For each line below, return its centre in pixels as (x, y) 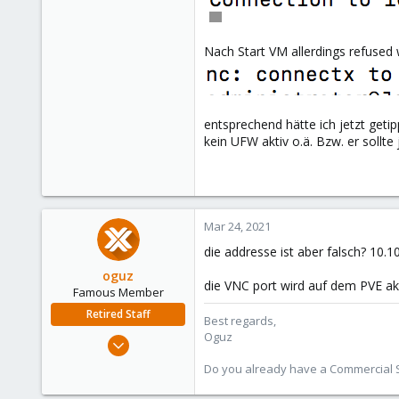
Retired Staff (118, 314)
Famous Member (118, 292)
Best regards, (240, 321)
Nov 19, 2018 (152, 338)
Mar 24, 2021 (237, 226)
